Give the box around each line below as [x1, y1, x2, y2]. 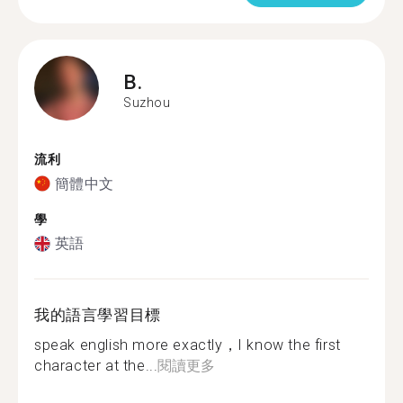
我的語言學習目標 [34, 306, 161, 324]
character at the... [34, 357, 158, 374]
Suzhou [123, 94, 171, 110]
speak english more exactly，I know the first [34, 336, 341, 354]
